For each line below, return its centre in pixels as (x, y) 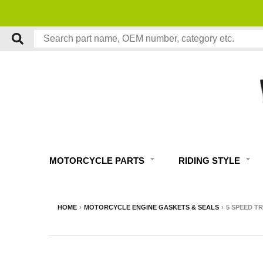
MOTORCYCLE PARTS (98, 161)
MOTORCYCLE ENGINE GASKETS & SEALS (151, 208)
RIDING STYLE (210, 161)
